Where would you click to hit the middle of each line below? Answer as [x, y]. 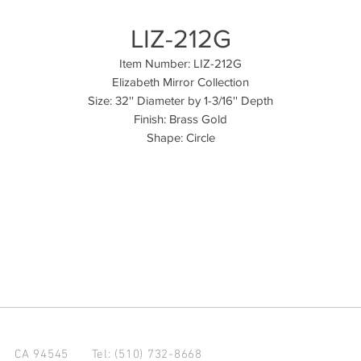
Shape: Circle [180, 137]
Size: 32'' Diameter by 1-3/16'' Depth [180, 100]
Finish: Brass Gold [180, 119]
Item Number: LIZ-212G [180, 63]
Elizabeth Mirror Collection [180, 82]
